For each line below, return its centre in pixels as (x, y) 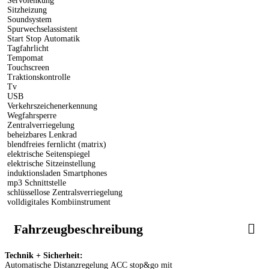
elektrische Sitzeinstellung (50, 163)
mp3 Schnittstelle (35, 183)
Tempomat (24, 58)
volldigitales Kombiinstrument (58, 202)
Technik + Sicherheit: (45, 255)
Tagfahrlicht (27, 48)
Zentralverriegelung (40, 125)
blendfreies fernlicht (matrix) (56, 144)
